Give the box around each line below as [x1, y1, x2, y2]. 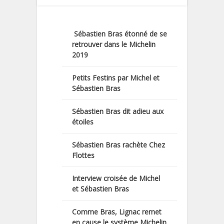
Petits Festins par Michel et [72, 72, 159, 82]
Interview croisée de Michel [72, 173, 160, 183]
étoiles [72, 116, 93, 126]
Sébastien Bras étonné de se [72, 28, 167, 38]
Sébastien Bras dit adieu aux [72, 106, 163, 116]
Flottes [72, 150, 94, 160]
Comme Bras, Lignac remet [72, 206, 161, 216]
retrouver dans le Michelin [72, 39, 155, 49]
